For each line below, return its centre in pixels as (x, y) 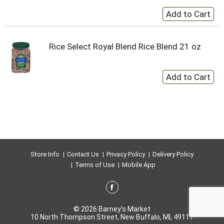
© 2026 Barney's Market (112, 209)
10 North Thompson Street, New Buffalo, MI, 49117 (112, 217)
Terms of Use (94, 165)
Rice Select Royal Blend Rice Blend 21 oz (125, 46)
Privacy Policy (126, 154)
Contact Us (83, 154)
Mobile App (138, 165)
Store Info (45, 154)
